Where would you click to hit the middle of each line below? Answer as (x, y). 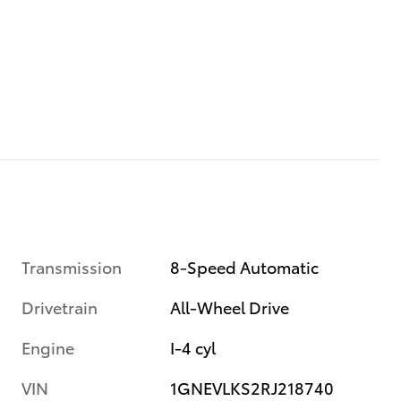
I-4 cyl (193, 346)
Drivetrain (60, 306)
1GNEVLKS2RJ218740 (252, 387)
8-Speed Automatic (245, 266)
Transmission (72, 266)
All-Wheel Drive (230, 306)
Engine (48, 346)
